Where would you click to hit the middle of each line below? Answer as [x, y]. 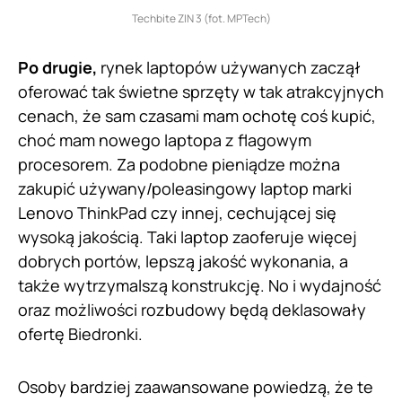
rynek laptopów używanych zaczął [229, 68]
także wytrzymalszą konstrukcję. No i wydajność [200, 286]
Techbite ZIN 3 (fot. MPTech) [201, 19]
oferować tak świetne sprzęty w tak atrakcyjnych [201, 92]
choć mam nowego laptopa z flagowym [165, 140]
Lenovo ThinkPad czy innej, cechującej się [177, 213]
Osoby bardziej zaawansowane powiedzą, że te [196, 387]
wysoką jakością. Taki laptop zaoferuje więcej [188, 237]
